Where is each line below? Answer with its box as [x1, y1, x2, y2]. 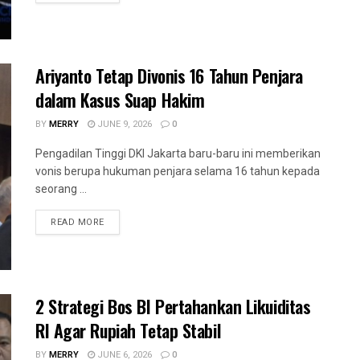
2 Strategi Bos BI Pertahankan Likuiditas [35, 292, 311, 319]
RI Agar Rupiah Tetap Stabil [35, 317, 221, 343]
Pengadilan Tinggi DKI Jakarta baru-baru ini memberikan [35, 146, 321, 160]
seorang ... [35, 182, 87, 195]
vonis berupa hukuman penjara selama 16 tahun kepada [35, 164, 320, 178]
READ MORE [51, 215, 104, 229]
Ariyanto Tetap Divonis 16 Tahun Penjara [35, 62, 303, 88]
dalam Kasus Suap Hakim [35, 86, 205, 112]
